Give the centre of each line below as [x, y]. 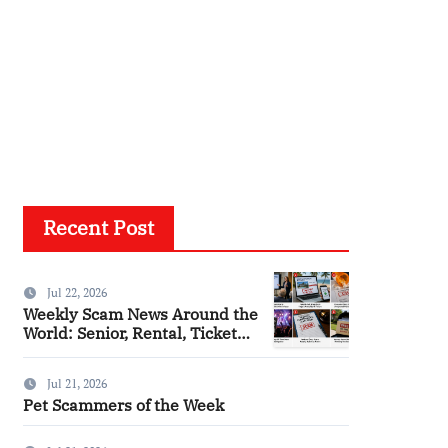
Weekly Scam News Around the [140, 313]
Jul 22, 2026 [77, 292]
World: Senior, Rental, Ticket [130, 332]
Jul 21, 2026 [77, 383]
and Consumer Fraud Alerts [128, 351]
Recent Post [98, 227]
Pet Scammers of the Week [123, 405]
